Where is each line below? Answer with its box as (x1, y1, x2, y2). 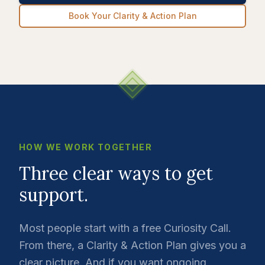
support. (19, 183, 88, 206)
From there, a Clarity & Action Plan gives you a (19, 239, 246, 252)
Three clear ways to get (19, 162, 213, 185)
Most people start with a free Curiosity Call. (19, 222, 231, 235)
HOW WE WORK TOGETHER (19, 142, 152, 153)
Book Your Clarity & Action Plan (68, 11, 197, 21)
